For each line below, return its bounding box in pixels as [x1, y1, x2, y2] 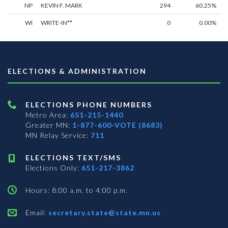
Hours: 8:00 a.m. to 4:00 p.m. [25, 186, 128, 195]
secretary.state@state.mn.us [46, 208, 161, 217]
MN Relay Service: [25, 131, 91, 140]
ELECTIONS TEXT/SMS [25, 153, 121, 162]
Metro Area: [25, 110, 70, 120]
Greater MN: [25, 121, 72, 130]
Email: [25, 208, 46, 217]
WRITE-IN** [41, 19, 72, 27]
